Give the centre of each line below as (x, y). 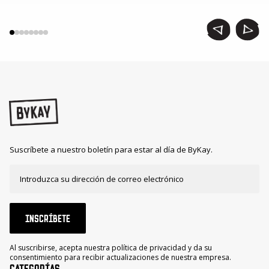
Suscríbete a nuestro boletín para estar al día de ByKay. (111, 149)
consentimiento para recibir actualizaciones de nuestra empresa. (120, 258)
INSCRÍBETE (48, 218)
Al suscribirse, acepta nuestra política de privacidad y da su (111, 248)
